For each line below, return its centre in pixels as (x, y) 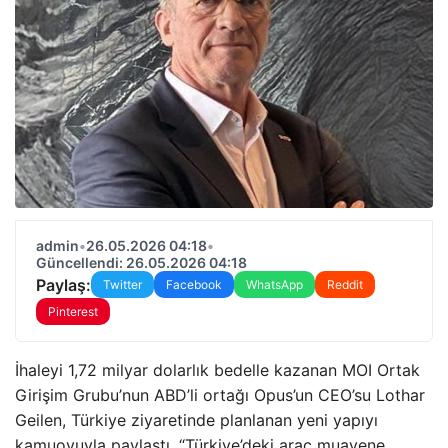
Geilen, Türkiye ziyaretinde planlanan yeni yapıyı (196, 420)
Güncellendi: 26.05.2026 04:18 (141, 262)
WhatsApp (274, 284)
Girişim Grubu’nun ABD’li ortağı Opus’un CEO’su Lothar (220, 395)
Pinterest (73, 311)
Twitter (122, 284)
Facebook (194, 284)
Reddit (345, 284)
